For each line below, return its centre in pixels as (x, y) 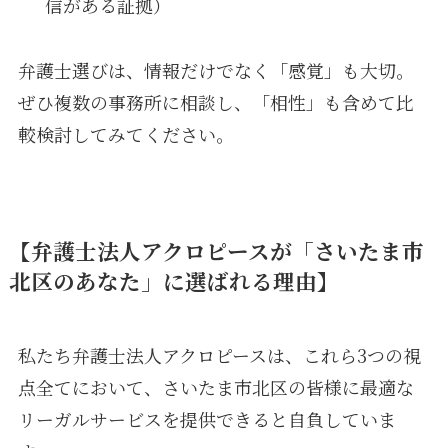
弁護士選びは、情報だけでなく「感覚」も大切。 (215, 69)
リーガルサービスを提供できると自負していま (206, 418)
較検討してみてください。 (125, 133)
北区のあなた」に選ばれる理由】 (173, 280)
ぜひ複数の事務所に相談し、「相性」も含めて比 (215, 101)
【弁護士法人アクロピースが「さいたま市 (216, 250)
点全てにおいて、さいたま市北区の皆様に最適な (215, 386)
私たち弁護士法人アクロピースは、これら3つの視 (219, 354)
